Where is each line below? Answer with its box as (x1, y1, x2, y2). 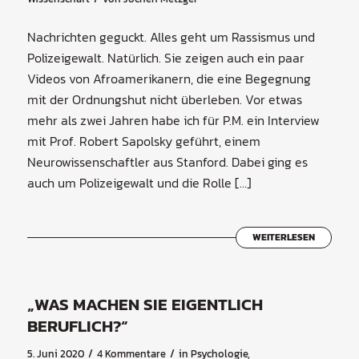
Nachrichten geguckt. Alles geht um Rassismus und (26, 27, 315, 47)
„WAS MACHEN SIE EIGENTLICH (26, 291, 263, 317)
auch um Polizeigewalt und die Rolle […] (26, 173, 252, 193)
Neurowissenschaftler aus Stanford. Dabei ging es (26, 152, 308, 172)
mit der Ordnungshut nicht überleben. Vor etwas (26, 90, 302, 110)
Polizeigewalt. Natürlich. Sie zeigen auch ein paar (26, 48, 305, 68)
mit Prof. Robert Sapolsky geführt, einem (26, 131, 260, 151)
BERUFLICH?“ (26, 313, 128, 338)
